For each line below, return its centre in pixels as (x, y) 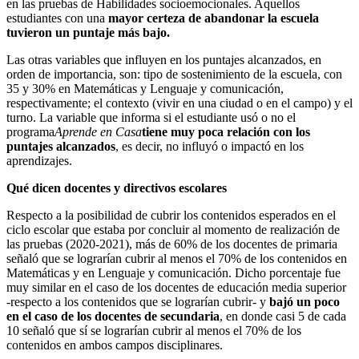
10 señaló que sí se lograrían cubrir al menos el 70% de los (154, 330)
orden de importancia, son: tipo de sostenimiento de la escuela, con (174, 74)
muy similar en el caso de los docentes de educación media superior (176, 287)
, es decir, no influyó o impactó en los (210, 146)
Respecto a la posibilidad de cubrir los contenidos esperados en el (171, 215)
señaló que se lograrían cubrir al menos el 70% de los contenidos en (177, 258)
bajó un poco (305, 301)
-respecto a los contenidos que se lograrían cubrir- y (138, 301)
